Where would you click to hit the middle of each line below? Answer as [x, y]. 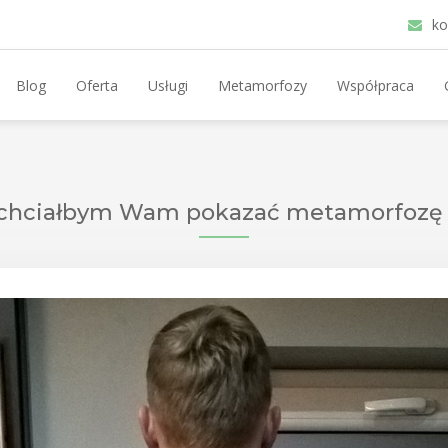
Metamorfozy [263, 85]
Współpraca [376, 85]
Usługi [168, 85]
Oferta [97, 85]
